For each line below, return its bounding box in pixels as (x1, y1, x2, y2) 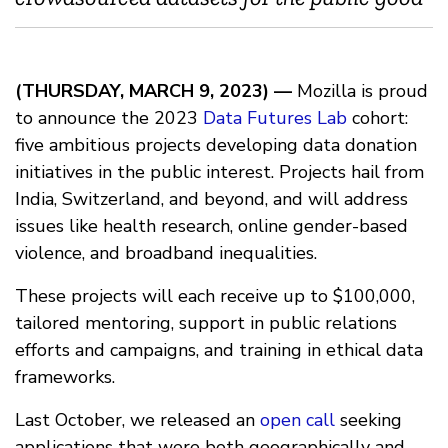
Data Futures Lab (203, 106, 347, 131)
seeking (335, 408, 402, 433)
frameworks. (15, 365, 115, 390)
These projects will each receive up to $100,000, (15, 284, 415, 309)
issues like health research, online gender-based (15, 214, 408, 239)
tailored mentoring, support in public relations (15, 311, 397, 336)
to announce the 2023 (15, 106, 203, 131)
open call (260, 408, 335, 433)
